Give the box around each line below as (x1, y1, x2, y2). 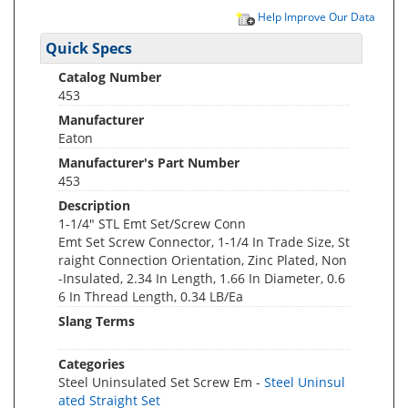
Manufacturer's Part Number (58, 154, 240, 171)
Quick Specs (46, 38, 132, 58)
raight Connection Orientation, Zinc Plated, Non (58, 251, 347, 269)
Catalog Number (58, 68, 161, 86)
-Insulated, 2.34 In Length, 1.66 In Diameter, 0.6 (58, 270, 345, 287)
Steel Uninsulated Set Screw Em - (58, 373, 264, 391)
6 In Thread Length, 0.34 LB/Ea (58, 288, 243, 305)
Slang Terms (58, 312, 135, 330)
